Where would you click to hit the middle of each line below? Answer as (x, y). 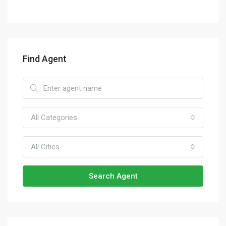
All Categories (54, 118)
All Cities (45, 147)
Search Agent (113, 176)
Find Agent (45, 59)
